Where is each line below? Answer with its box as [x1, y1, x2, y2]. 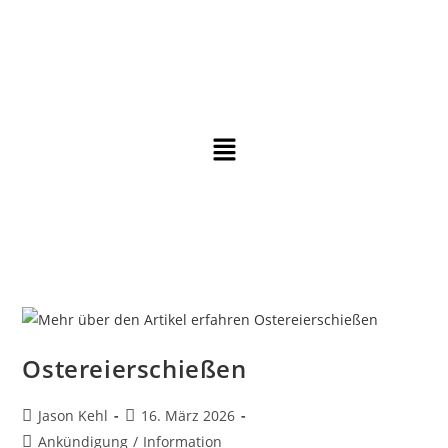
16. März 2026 [141, 406, 236, 426]
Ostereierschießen [22, 352, 247, 386]
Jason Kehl [38, 406, 109, 426]
